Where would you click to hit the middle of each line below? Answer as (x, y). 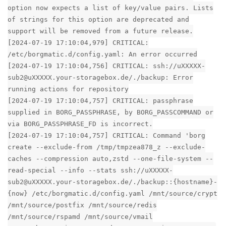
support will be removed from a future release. (100, 31)
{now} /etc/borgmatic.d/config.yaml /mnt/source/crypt (112, 194)
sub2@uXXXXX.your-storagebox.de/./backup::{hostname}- (112, 182)
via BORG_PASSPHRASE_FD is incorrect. (80, 124)
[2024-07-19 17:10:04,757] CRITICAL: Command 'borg (106, 136)
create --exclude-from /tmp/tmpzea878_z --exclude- (106, 147)
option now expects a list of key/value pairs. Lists (110, 8)
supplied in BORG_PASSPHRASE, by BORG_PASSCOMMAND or (110, 112)
